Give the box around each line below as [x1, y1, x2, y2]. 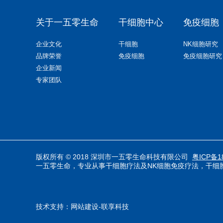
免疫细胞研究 [183, 52, 222, 60]
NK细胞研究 [183, 40, 218, 48]
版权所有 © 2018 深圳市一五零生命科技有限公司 [36, 153, 192, 161]
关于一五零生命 [36, 17, 99, 28]
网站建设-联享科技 [71, 203, 129, 211]
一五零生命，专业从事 [36, 162, 106, 170]
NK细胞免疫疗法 [147, 162, 199, 170]
